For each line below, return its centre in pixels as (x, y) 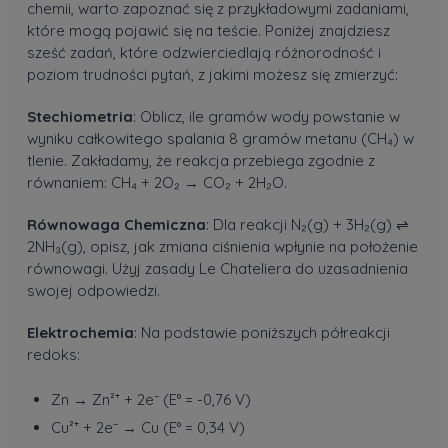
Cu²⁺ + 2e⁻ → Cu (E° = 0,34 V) (148, 428)
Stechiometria (80, 117)
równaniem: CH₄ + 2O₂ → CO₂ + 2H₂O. (157, 183)
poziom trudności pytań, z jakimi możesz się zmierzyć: (212, 75)
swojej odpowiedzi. (93, 291)
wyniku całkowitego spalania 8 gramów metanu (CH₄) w (220, 139)
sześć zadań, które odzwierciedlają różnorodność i (204, 53)
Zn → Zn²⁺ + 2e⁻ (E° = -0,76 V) (151, 400)
